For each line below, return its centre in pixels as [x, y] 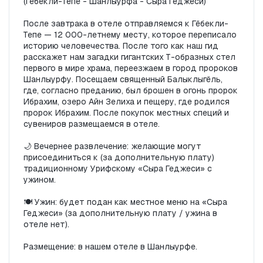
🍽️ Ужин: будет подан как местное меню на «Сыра [125, 202]
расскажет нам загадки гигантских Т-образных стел [129, 57]
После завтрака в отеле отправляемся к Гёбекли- [126, 24]
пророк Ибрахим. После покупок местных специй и [126, 113]
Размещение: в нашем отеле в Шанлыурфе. [110, 247]
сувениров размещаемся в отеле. [92, 124]
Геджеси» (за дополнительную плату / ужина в [120, 213]
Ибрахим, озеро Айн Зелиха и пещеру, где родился [127, 102]
